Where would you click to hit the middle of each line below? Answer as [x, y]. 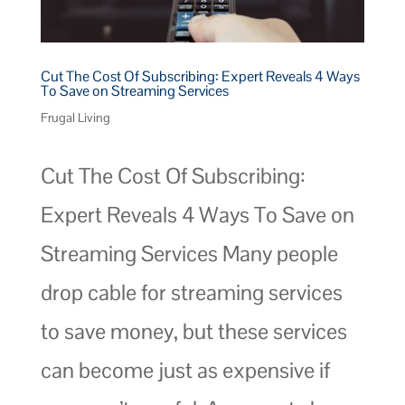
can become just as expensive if [185, 370]
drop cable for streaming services [191, 292]
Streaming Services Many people [189, 253]
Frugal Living [75, 117]
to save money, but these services [193, 331]
